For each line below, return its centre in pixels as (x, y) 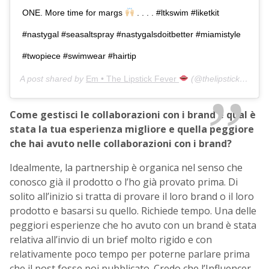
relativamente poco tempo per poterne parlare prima (130, 254)
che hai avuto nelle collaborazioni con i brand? (121, 143)
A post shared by (53, 78)
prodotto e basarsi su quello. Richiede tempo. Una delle (133, 210)
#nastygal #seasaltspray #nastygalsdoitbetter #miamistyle (131, 34)
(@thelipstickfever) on (214, 78)
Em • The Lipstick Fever (132, 78)
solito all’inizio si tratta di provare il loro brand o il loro (132, 196)
